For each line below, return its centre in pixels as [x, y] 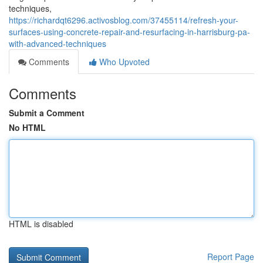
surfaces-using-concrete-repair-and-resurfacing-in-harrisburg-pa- [129, 32]
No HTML [27, 127]
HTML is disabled [41, 224]
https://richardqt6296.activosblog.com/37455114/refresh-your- [124, 20]
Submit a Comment [47, 113]
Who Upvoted [123, 62]
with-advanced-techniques [58, 43]
